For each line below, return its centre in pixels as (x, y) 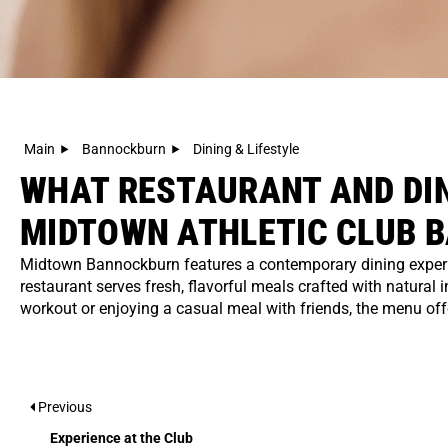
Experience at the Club (121, 437)
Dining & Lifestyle (246, 148)
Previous (63, 406)
